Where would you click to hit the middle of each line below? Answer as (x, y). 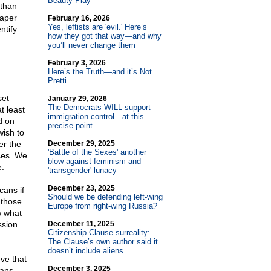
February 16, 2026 (79, 18)
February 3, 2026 (77, 63)
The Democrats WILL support (99, 107)
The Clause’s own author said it (103, 242)
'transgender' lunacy (82, 170)
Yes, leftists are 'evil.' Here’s (97, 27)
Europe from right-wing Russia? (102, 206)
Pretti (57, 81)
